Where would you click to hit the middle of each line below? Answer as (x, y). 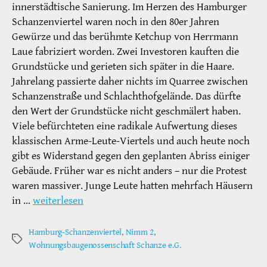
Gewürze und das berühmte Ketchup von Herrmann (125, 37)
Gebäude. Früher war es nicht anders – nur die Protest (129, 171)
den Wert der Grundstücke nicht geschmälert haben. (126, 111)
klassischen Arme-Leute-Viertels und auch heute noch (131, 141)
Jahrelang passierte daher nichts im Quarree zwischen (130, 82)
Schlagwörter (35, 240)
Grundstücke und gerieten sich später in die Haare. (123, 67)
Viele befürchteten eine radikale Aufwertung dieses (125, 126)
